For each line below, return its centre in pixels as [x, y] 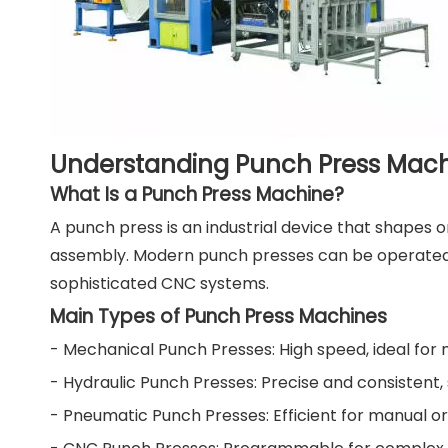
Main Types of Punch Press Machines [218, 316]
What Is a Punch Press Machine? [197, 194]
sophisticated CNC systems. [159, 283]
